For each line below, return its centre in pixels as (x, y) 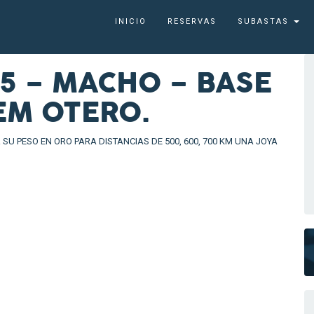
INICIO (131, 21)
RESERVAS (192, 21)
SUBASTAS (265, 21)
